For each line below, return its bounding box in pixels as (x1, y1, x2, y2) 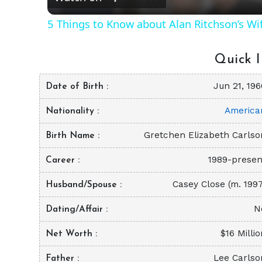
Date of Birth (46, 81, 106, 91)
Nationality (46, 106, 97, 116)
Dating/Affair (46, 204, 106, 214)
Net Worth (46, 229, 95, 239)
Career (46, 155, 78, 165)
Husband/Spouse (46, 180, 120, 189)
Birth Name (46, 130, 98, 140)
